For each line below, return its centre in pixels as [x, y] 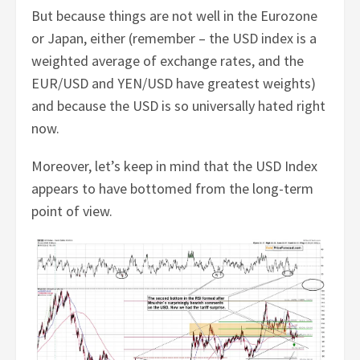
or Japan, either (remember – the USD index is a [174, 39]
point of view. [72, 211]
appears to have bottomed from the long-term [173, 189]
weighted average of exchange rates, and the [168, 61]
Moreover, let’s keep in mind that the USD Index [175, 166]
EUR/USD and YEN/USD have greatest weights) [174, 84]
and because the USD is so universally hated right [179, 106]
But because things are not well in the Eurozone [175, 16]
